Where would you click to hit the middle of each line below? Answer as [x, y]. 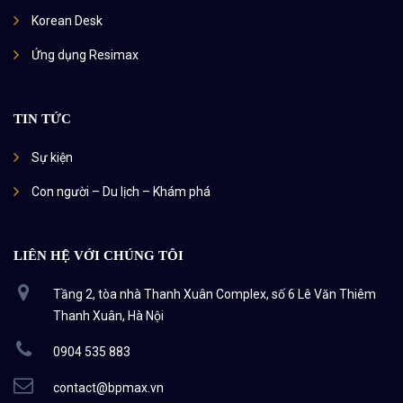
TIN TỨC [42, 119]
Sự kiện [52, 158]
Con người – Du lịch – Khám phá [121, 192]
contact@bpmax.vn [108, 387]
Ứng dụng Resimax [85, 55]
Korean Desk [67, 21]
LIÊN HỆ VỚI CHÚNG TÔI [99, 256]
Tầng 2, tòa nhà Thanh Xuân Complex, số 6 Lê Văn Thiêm [215, 295]
